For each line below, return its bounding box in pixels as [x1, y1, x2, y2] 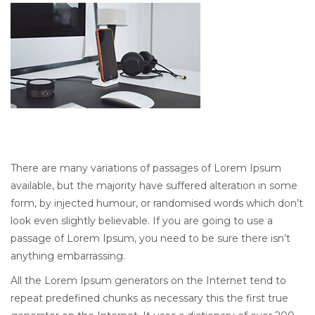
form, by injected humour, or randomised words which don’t [11, 196, 303, 210]
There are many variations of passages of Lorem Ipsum [11, 161, 281, 174]
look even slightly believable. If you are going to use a [11, 214, 273, 227]
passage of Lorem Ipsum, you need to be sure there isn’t [11, 231, 290, 245]
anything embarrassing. [11, 249, 125, 262]
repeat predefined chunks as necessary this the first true [11, 291, 288, 304]
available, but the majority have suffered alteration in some [11, 179, 297, 192]
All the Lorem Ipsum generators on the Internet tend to [11, 274, 286, 287]
